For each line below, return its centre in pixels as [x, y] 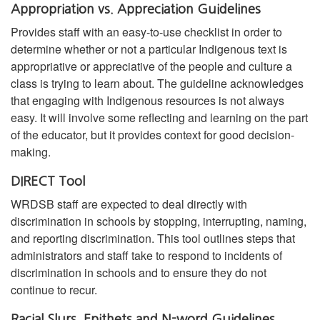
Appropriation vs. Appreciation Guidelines [136, 10]
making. [31, 152]
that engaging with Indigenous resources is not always [147, 101]
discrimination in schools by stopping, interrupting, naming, [159, 221]
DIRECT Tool [48, 182]
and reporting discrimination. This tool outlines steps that [153, 239]
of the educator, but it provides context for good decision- [152, 135]
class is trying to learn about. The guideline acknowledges [157, 84]
